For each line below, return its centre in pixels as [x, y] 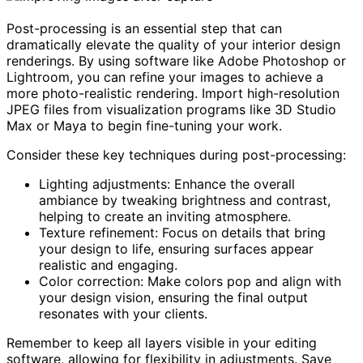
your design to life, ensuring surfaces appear [176, 248]
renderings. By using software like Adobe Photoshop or [176, 60]
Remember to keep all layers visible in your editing [162, 342]
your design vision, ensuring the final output [173, 297]
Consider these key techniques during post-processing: [176, 154]
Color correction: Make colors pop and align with [190, 281]
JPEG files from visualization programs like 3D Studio [171, 109]
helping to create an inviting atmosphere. [165, 216]
